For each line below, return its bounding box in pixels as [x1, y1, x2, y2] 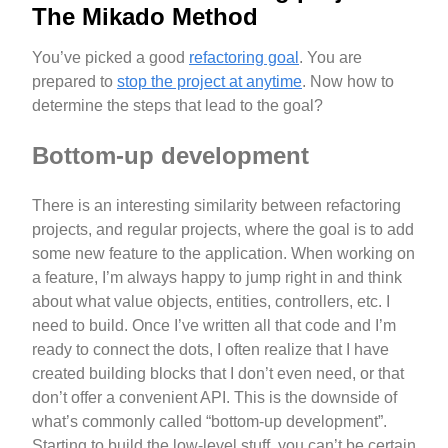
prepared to [32, 73, 117, 91]
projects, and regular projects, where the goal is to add [32, 220, 414, 238]
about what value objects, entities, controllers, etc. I [32, 292, 390, 310]
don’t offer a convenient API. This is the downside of [32, 388, 397, 406]
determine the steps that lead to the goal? [32, 97, 323, 115]
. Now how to [302, 73, 394, 91]
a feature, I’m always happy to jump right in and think [32, 268, 402, 286]
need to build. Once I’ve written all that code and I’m [32, 316, 396, 334]
